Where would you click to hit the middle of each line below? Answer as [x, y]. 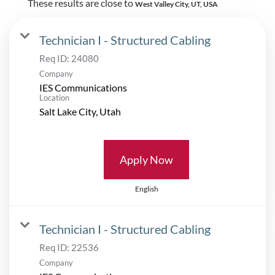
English [146, 188]
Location [54, 97]
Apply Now [146, 159]
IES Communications [83, 87]
